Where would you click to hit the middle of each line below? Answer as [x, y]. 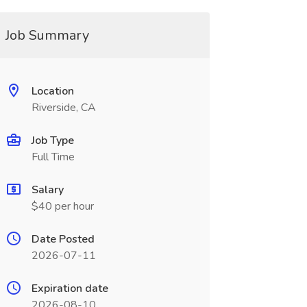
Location [52, 91]
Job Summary [47, 35]
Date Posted [63, 239]
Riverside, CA [63, 108]
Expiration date [70, 288]
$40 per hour [62, 206]
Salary [47, 190]
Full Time [53, 157]
